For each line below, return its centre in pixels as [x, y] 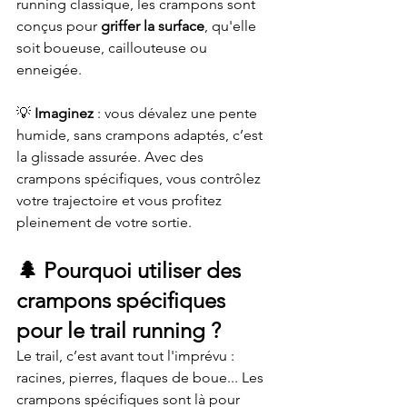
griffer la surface [153, 26]
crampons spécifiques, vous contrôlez [140, 179]
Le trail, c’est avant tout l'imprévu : [127, 356]
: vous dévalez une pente [177, 113]
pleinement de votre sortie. [104, 222]
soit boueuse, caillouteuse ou [114, 48]
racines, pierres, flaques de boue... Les [142, 377]
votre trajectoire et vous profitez [121, 200]
